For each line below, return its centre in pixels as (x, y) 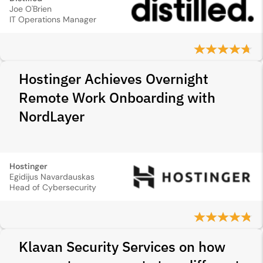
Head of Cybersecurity (53, 187)
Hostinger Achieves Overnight (114, 79)
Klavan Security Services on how (122, 247)
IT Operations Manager (53, 19)
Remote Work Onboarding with (117, 97)
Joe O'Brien (31, 9)
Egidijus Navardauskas (52, 177)
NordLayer (52, 116)
